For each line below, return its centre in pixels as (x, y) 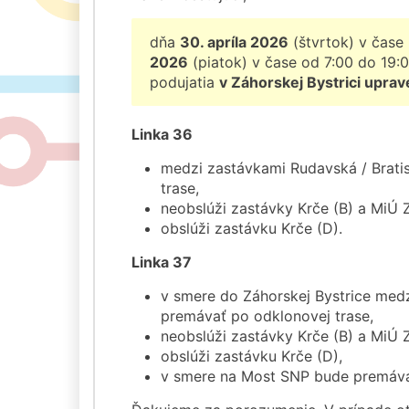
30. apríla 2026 (234, 42)
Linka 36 (162, 134)
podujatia (184, 82)
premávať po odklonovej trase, (267, 315)
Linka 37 (162, 262)
